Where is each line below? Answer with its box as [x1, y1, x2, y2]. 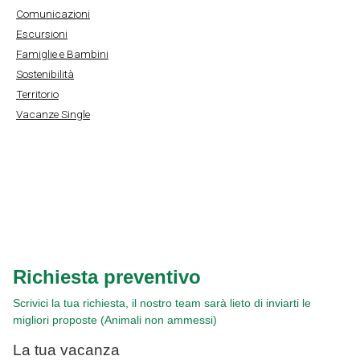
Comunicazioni [16, 7, 90, 21]
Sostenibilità [16, 67, 74, 81]
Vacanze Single [16, 108, 90, 121]
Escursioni [16, 27, 67, 41]
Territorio [16, 88, 59, 101]
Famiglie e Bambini [16, 47, 108, 61]
